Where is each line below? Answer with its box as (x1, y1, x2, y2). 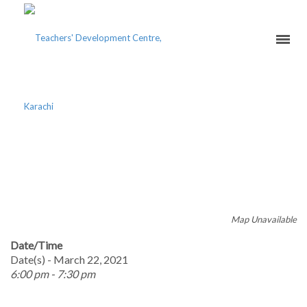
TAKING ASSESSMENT (40, 119, 267, 143)
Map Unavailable (231, 214, 297, 225)
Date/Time (10, 238, 62, 251)
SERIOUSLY (94, 143, 213, 167)
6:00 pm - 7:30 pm (10, 267, 95, 280)
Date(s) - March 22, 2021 (10, 253, 128, 266)
